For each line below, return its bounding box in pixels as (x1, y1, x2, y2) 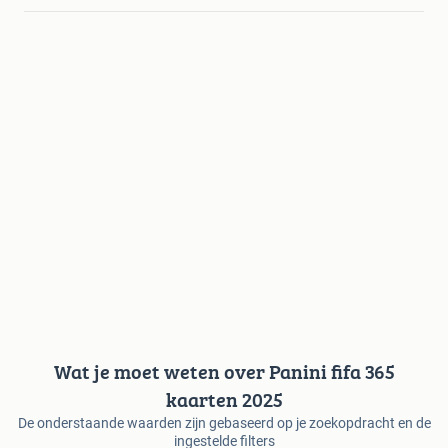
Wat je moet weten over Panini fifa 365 (53, 356, 395, 386)
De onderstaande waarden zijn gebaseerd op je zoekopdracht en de (17, 414, 431, 431)
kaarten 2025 (165, 384, 283, 414)
